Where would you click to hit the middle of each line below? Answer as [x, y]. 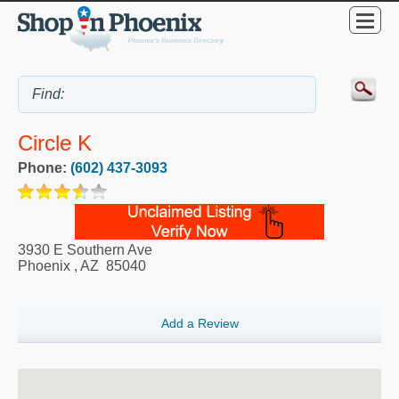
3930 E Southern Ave [85, 250]
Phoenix [44, 266]
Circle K [55, 143]
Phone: [44, 168]
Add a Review [199, 324]
